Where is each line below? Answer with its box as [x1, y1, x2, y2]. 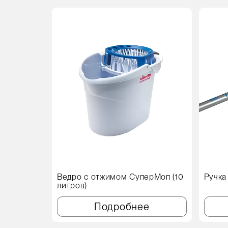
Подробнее [94, 200, 150, 213]
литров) [57, 180, 87, 190]
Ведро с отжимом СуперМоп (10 [57, 172, 184, 182]
